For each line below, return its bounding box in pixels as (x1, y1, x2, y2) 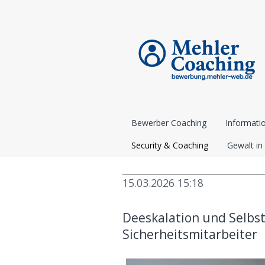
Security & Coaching (131, 140, 208, 151)
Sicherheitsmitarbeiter (122, 225, 257, 243)
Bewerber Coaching (131, 117, 206, 128)
